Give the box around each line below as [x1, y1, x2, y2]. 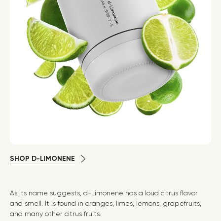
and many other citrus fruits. [10, 210, 103, 218]
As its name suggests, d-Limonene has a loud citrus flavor [10, 189, 198, 197]
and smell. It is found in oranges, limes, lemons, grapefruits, [10, 199, 201, 208]
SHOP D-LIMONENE [10, 154, 75, 163]
